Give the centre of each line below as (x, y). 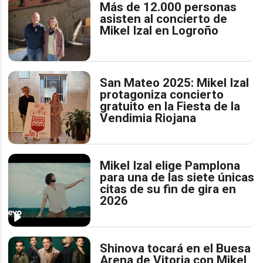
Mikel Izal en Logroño (159, 30)
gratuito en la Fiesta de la (170, 106)
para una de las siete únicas (177, 177)
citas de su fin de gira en (168, 189)
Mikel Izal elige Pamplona (170, 165)
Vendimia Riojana (148, 118)
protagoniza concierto (162, 94)
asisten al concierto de (164, 18)
